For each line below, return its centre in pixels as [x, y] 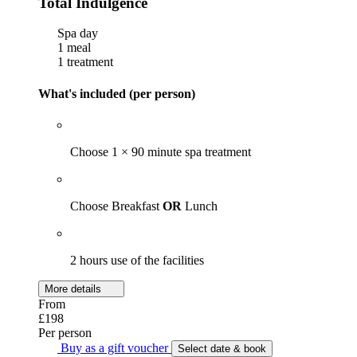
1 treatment [84, 62]
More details [75, 288]
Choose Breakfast [116, 206]
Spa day [76, 33]
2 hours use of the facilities [137, 260]
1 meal [73, 48]
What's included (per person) [117, 93]
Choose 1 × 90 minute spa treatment [161, 151]
